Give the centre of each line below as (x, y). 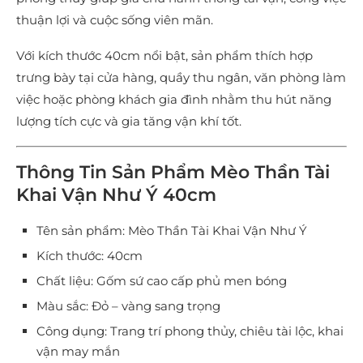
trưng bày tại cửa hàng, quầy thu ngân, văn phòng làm (181, 78)
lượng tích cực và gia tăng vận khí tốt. (129, 122)
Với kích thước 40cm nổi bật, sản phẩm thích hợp (164, 56)
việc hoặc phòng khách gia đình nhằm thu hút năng (174, 100)
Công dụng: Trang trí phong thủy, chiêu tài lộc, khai (190, 331)
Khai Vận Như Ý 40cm (116, 195)
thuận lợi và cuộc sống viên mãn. (115, 20)
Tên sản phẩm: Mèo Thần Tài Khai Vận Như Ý (172, 231)
